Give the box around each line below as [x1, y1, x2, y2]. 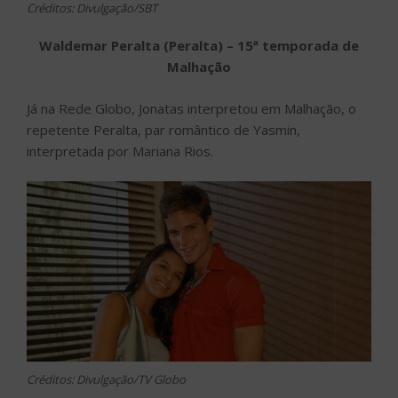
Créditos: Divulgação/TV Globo [27, 371, 186, 388]
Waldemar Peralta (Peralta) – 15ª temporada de [39, 36, 359, 55]
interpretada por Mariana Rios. [27, 141, 213, 160]
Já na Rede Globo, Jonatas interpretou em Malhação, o [27, 99, 356, 117]
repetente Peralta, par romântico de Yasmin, [27, 120, 300, 139]
